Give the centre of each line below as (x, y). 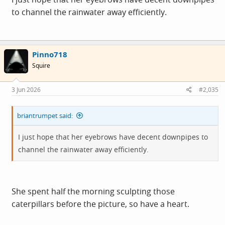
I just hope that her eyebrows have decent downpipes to (113, 137)
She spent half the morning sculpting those (93, 191)
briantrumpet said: (45, 115)
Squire (41, 66)
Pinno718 (50, 54)
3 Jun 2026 (26, 89)
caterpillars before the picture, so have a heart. (100, 204)
